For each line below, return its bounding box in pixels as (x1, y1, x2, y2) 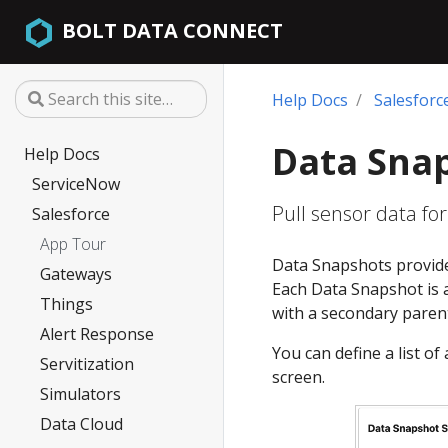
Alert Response (40, 323, 154, 345)
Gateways (40, 263, 112, 285)
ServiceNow (32, 173, 120, 195)
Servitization (40, 353, 134, 375)
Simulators (40, 383, 121, 405)
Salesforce (32, 203, 110, 225)
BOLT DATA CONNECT (61, 17, 283, 45)
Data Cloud (40, 413, 123, 435)
